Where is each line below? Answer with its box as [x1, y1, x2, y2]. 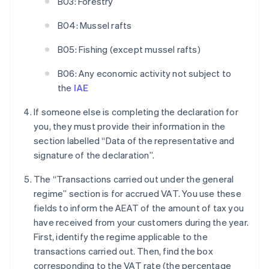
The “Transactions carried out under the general [34, 173, 234, 186]
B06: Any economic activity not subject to [58, 67, 232, 80]
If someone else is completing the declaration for [34, 106, 238, 118]
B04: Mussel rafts [58, 19, 132, 32]
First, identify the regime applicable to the [34, 231, 208, 243]
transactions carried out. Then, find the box [34, 245, 213, 258]
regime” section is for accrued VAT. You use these [34, 187, 241, 200]
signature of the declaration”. [34, 149, 154, 162]
